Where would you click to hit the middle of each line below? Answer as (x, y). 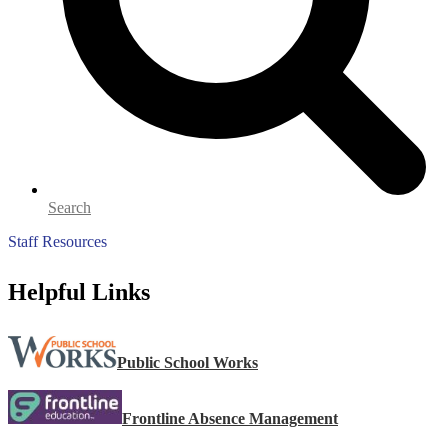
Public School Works (187, 362)
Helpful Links (79, 291)
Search (69, 207)
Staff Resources (57, 241)
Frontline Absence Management (230, 418)
